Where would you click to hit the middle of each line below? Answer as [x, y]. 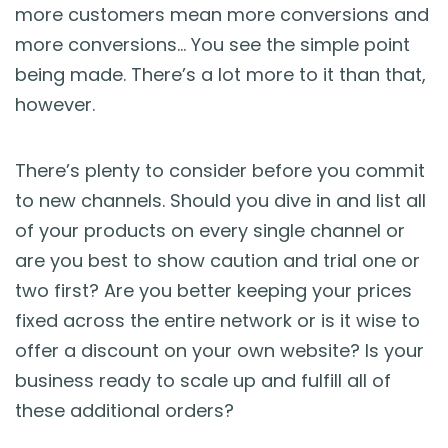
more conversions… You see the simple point [212, 44]
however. [55, 104]
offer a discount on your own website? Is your [219, 350]
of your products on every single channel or [210, 230]
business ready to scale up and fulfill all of [203, 380]
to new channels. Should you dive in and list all [220, 200]
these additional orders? [124, 410]
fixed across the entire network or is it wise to [217, 320]
